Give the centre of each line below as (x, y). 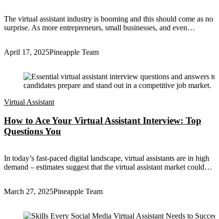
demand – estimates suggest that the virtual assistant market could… (108, 167)
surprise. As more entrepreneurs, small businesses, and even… (99, 27)
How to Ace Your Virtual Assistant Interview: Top (103, 121)
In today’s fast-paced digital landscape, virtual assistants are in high (107, 158)
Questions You (33, 131)
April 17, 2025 (27, 52)
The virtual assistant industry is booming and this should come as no (109, 19)
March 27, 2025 (29, 191)
